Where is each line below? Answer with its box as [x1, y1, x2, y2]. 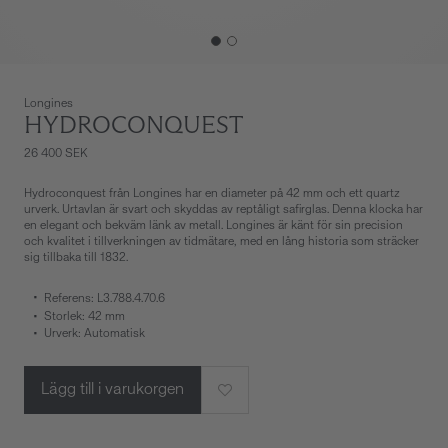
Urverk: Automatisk [44, 328, 145, 340]
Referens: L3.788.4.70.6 [44, 293, 165, 305]
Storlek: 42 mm [44, 311, 125, 323]
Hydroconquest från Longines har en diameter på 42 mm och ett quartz [24, 188, 400, 200]
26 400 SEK [24, 148, 88, 160]
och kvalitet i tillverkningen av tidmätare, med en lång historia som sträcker [24, 236, 419, 248]
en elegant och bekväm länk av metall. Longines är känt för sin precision [24, 220, 403, 232]
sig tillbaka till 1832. [24, 252, 128, 264]
